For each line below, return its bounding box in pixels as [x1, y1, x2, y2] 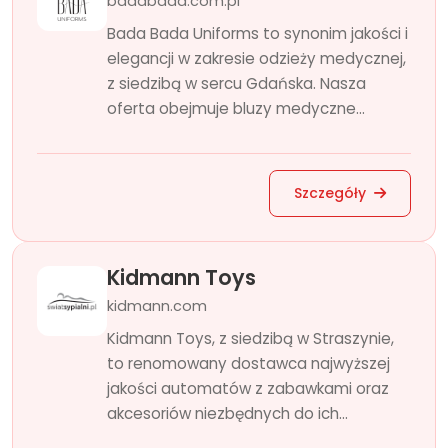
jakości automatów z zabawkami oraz [107, 378, 389, 399]
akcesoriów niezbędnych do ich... [107, 403, 348, 424]
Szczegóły [294, 183, 370, 203]
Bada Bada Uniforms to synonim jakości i [107, 23, 408, 44]
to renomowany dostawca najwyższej [107, 353, 390, 374]
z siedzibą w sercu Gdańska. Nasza [107, 73, 366, 94]
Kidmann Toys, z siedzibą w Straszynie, [107, 328, 394, 349]
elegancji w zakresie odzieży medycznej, [107, 48, 406, 69]
